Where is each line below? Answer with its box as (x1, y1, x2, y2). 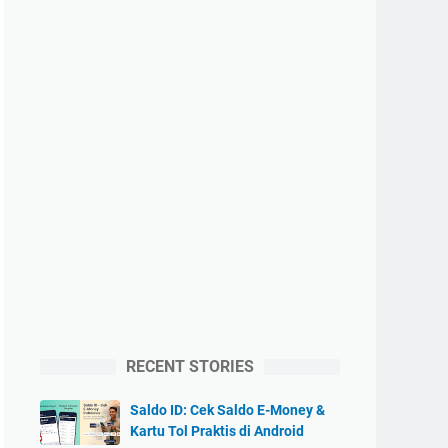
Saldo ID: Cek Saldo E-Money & (130, 402, 325, 418)
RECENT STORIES (126, 357, 254, 376)
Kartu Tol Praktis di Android (130, 423, 304, 439)
